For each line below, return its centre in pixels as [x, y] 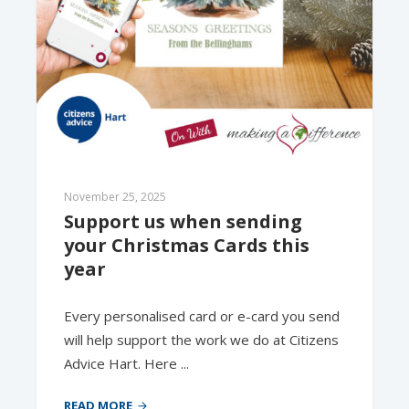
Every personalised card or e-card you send [202, 316]
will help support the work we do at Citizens [201, 340]
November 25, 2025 [115, 197]
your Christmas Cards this [187, 245]
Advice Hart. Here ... [126, 363]
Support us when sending [183, 221]
